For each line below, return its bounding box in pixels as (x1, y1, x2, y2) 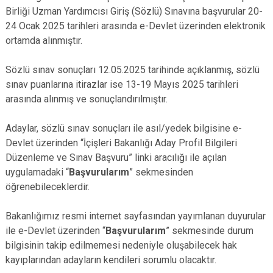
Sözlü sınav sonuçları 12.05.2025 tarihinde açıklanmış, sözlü (5, 64, 260, 76)
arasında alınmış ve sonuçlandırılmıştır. (5, 93, 170, 105)
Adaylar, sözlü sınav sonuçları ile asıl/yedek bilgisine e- (5, 122, 242, 134)
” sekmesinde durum (166, 225, 253, 236)
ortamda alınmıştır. (5, 35, 82, 46)
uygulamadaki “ (5, 166, 69, 178)
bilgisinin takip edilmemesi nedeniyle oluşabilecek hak (5, 239, 237, 251)
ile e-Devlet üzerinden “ (5, 225, 105, 236)
